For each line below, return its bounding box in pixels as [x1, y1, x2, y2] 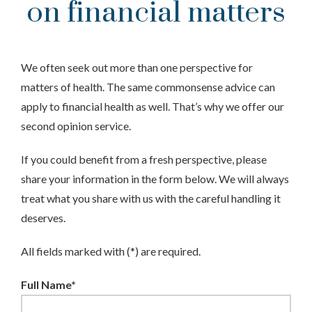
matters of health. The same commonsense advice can [21, 80, 275, 93]
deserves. [21, 211, 65, 224]
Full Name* [21, 278, 76, 291]
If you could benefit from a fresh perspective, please [21, 153, 267, 166]
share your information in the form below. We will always [21, 172, 289, 185]
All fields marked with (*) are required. [21, 244, 201, 258]
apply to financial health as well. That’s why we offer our [21, 100, 284, 113]
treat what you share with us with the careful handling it [21, 192, 281, 205]
